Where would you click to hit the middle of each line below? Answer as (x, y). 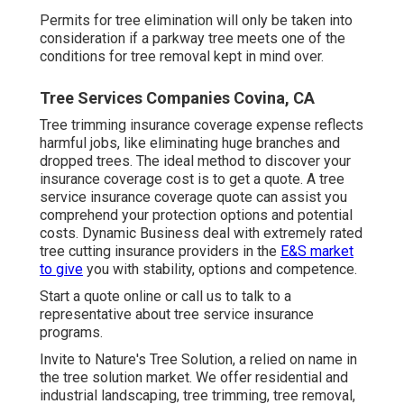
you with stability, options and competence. (220, 269)
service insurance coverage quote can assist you (193, 197)
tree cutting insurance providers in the (160, 251)
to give (61, 269)
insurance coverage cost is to (134, 179)
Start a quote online (101, 296)
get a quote (265, 179)
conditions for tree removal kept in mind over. (182, 56)
